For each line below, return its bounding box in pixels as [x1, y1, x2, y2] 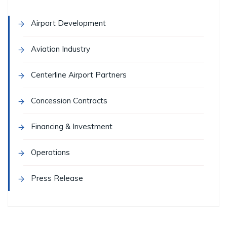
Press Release [31, 173, 83, 183]
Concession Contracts [31, 96, 107, 106]
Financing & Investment [31, 122, 112, 132]
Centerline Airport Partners [31, 70, 127, 80]
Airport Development [31, 18, 106, 28]
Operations [31, 147, 70, 158]
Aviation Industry [31, 44, 90, 54]
